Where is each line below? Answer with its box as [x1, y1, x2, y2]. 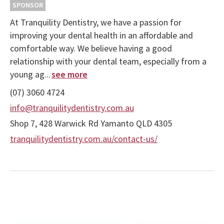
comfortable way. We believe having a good [10, 42, 172, 54]
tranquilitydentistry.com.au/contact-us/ [10, 133, 157, 145]
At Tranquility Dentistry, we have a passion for [10, 16, 181, 28]
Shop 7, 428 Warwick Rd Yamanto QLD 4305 [10, 117, 172, 129]
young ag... [10, 68, 50, 80]
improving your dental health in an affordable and [10, 29, 193, 41]
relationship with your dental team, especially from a [10, 55, 206, 67]
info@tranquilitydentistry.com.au [10, 102, 134, 114]
